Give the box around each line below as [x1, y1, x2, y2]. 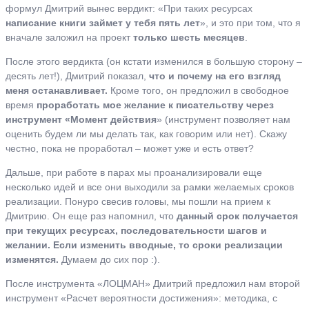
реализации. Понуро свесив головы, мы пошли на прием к [6, 195, 270, 207]
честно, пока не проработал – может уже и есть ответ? [6, 142, 254, 154]
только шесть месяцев [133, 31, 245, 43]
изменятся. [6, 253, 59, 265]
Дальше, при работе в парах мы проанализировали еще [6, 166, 262, 178]
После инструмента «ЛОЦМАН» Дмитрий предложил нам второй [6, 277, 300, 289]
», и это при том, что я [200, 17, 301, 28]
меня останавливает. [6, 84, 108, 96]
